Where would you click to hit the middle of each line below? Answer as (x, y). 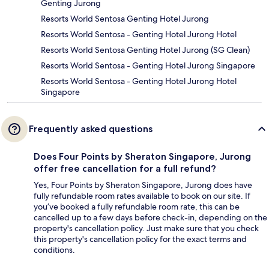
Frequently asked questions (91, 129)
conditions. (54, 250)
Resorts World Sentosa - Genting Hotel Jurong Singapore (148, 66)
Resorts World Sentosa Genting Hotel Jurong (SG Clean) (145, 50)
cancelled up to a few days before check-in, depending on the (150, 218)
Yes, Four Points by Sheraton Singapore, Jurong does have (143, 185)
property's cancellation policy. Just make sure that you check (146, 228)
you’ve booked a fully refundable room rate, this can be (137, 207)
